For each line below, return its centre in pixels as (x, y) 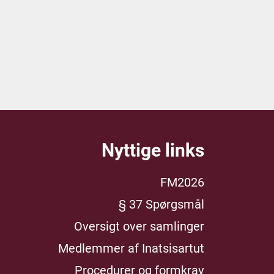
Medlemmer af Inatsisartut (131, 248)
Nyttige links (153, 150)
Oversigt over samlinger (139, 226)
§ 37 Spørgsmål (161, 204)
